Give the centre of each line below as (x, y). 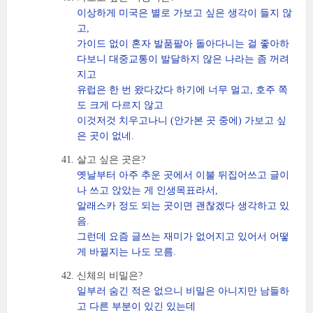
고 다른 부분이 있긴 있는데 (136, 306)
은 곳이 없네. (105, 136)
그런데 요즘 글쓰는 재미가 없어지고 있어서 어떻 (183, 236)
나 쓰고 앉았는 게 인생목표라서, (147, 190)
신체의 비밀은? (110, 276)
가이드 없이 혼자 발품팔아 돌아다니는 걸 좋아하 (183, 44)
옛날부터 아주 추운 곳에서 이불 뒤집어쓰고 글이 (183, 175)
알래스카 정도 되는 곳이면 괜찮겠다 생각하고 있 (183, 206)
